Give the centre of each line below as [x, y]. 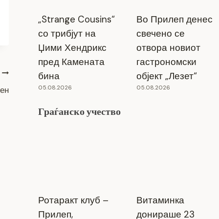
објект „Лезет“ [166, 76]
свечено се [160, 33]
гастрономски [166, 62]
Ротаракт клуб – [73, 200]
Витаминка [160, 200]
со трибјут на [67, 33]
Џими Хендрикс [72, 47]
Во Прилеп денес [174, 19]
